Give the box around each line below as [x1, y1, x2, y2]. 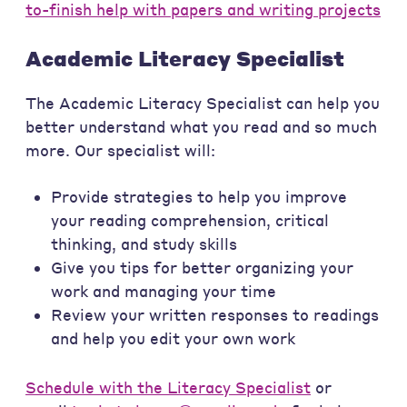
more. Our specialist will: [25, 141, 215, 161]
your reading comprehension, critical [51, 211, 329, 231]
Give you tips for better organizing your [51, 258, 353, 278]
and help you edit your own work [51, 329, 295, 349]
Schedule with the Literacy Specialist [25, 378, 311, 398]
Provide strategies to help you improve [51, 187, 347, 207]
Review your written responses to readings [51, 305, 379, 325]
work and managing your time [51, 282, 276, 302]
